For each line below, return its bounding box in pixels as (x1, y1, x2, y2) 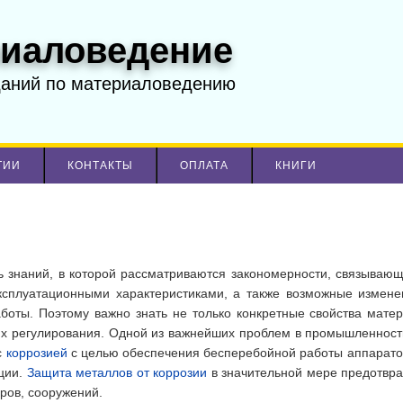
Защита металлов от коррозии (26, 365, 208, 381)
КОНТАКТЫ (67, 159, 133, 172)
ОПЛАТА (180, 159, 228, 172)
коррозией (5, 345, 67, 361)
